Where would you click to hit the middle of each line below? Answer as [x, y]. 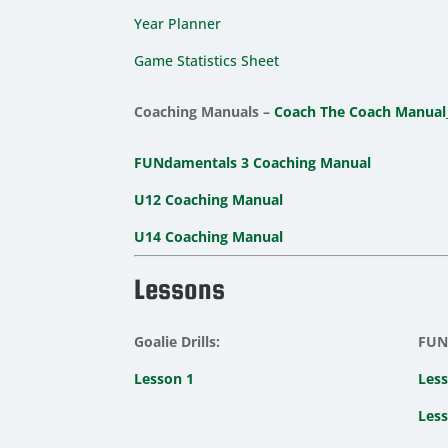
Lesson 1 [164, 378]
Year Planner [178, 23]
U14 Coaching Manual [209, 236]
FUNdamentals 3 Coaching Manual [253, 162]
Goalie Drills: [177, 341]
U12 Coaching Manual [209, 199]
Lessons [180, 288]
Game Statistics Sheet [207, 60]
